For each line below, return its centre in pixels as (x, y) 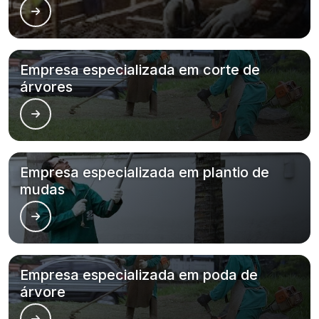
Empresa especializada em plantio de (145, 172)
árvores (46, 87)
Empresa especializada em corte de (140, 70)
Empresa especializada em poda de (139, 275)
